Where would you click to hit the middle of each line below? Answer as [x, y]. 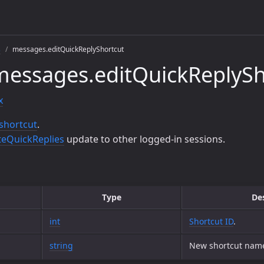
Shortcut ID [211, 221]
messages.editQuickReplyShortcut [68, 49]
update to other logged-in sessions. [145, 139]
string [61, 245]
